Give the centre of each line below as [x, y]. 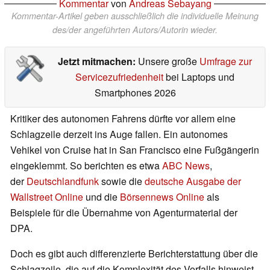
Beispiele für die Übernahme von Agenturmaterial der [124, 212]
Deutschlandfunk [63, 181]
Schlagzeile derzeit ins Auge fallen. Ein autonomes [119, 134]
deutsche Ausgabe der [193, 181]
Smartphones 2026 [135, 92]
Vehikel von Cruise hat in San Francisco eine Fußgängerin [135, 149]
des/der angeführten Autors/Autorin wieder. [135, 29]
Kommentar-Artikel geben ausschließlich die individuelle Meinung [135, 15]
